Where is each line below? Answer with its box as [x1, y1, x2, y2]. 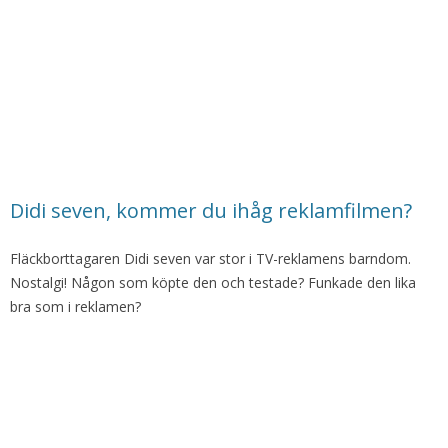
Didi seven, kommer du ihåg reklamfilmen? [10, 197, 412, 224]
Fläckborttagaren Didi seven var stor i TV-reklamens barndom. [10, 249, 411, 268]
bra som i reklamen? [10, 297, 141, 316]
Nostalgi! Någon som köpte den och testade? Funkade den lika [10, 273, 416, 292]
